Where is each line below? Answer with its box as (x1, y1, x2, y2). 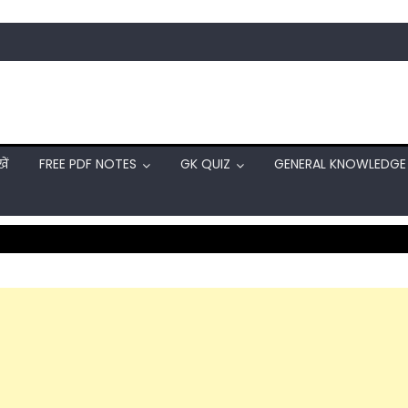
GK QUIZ (180, 155, 230, 173)
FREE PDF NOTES (39, 155, 137, 173)
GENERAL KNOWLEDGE (274, 155, 406, 173)
